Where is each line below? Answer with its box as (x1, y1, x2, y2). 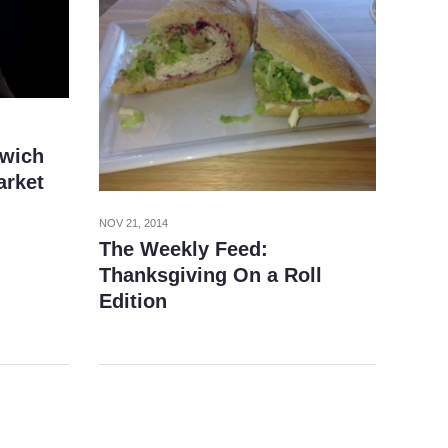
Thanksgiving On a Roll (98, 263, 322, 286)
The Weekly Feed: (98, 237, 268, 260)
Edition (98, 289, 167, 312)
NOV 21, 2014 (98, 216, 168, 229)
